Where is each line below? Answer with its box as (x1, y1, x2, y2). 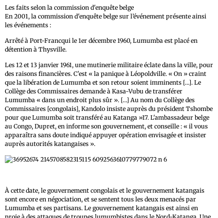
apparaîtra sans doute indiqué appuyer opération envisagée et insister (5, 131, 206, 139)
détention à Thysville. (5, 45, 67, 53)
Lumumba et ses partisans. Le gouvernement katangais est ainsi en (5, 204, 198, 212)
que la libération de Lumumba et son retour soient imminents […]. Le (5, 78, 201, 86)
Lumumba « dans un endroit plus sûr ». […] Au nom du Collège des (5, 96, 195, 104)
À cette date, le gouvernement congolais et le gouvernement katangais (5, 187, 204, 195)
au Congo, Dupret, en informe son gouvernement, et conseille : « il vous (5, 122, 208, 130)
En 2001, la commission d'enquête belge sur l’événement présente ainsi (5, 12, 206, 20)
